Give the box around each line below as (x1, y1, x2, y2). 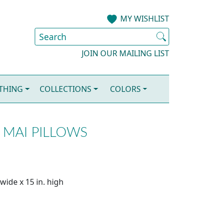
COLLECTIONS (40, 84, 92, 95)
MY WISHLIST (120, 13, 169, 24)
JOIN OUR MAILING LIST (82, 48, 169, 59)
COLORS (109, 84, 141, 95)
